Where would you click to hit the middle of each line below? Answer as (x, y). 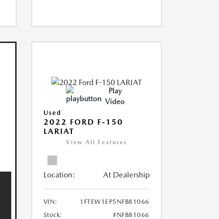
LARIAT (59, 131)
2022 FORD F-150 (83, 122)
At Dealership (126, 175)
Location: (59, 175)
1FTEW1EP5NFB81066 (115, 202)
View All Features (96, 142)
